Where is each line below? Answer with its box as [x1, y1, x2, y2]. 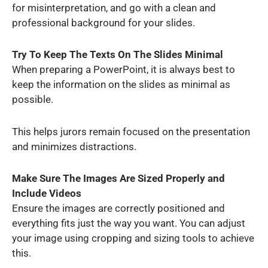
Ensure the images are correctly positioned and [12, 202, 225, 215]
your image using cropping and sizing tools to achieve [12, 232, 254, 245]
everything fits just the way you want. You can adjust [12, 217, 245, 230]
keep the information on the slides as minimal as [12, 78, 230, 91]
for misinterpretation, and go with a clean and [12, 1, 216, 14]
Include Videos [12, 187, 81, 200]
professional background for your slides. [12, 16, 197, 29]
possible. [12, 93, 56, 106]
